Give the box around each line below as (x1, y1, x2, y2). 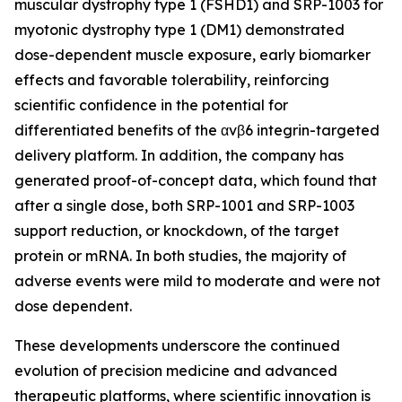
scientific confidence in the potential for (14, 96, 288, 114)
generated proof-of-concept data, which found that (14, 171, 377, 189)
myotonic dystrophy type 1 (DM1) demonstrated (14, 21, 345, 39)
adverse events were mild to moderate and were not (14, 272, 380, 290)
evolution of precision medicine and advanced (14, 362, 337, 380)
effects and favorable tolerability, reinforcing (14, 71, 329, 89)
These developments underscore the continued (14, 336, 340, 354)
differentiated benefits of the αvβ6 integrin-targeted (14, 121, 380, 139)
